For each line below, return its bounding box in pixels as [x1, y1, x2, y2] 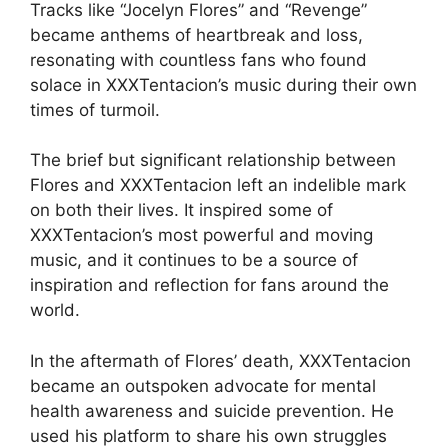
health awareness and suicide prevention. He [30, 400, 394, 421]
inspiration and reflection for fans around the [30, 275, 389, 296]
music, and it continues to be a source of [30, 250, 358, 271]
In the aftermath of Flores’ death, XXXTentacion [30, 350, 411, 371]
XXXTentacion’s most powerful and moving [30, 225, 373, 246]
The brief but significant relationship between [30, 150, 396, 171]
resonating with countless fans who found [30, 49, 367, 70]
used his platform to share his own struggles [30, 425, 387, 446]
